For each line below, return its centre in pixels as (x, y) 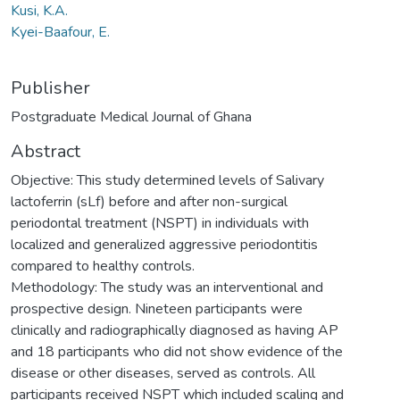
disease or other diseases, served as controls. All (163, 373)
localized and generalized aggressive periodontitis (164, 244)
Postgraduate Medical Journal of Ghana (131, 117)
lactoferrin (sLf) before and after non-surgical (149, 201)
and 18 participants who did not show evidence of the (177, 351)
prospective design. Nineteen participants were (157, 308)
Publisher (50, 87)
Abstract (46, 151)
